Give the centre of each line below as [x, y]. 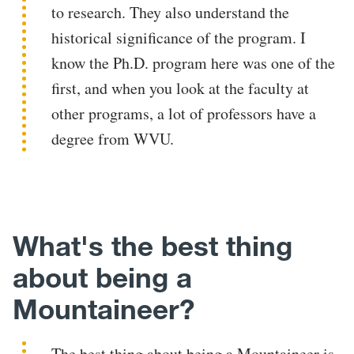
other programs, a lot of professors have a [184, 114]
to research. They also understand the [171, 13]
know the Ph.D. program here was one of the [194, 63]
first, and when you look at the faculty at [181, 88]
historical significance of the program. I [179, 38]
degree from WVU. [113, 139]
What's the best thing [153, 246]
